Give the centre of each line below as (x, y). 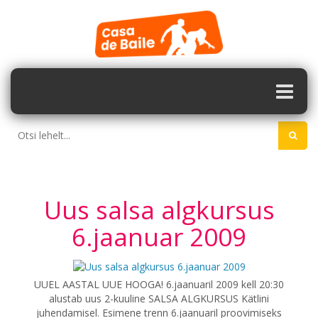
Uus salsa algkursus (159, 210)
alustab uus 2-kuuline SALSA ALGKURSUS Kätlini (159, 299)
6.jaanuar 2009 (159, 237)
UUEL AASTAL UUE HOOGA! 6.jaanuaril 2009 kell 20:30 (159, 285)
